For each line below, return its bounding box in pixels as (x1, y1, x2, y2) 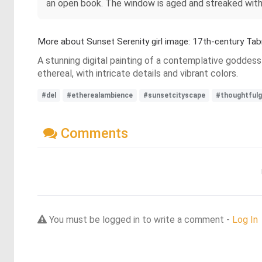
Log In (232, 213, 258, 225)
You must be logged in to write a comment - (47, 213, 232, 225)
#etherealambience (67, 91, 133, 99)
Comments (57, 125, 128, 142)
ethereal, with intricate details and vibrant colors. (37, 68, 238, 79)
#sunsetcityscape (143, 91, 205, 99)
